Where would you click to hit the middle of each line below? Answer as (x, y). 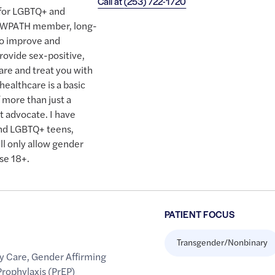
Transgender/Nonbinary (222, 242)
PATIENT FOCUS (199, 214)
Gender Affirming (69, 257)
